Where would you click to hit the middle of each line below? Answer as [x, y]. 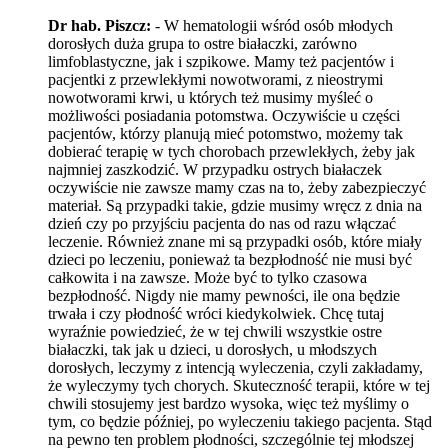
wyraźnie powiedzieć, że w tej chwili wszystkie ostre [215, 331]
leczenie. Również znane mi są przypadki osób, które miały [235, 241]
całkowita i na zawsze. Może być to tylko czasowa [207, 277]
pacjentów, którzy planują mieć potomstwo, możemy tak [225, 133]
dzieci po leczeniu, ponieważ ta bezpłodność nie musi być [230, 259]
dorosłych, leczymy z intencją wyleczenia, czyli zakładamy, [235, 367]
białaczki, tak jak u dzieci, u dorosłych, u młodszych [212, 349]
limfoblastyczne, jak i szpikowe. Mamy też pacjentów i [221, 61]
